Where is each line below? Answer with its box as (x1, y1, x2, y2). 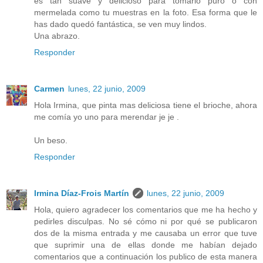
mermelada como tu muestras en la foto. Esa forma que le (34, 7, 257, 17)
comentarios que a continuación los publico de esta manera (34, 251, 257, 261)
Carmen (34, 83, 65, 93)
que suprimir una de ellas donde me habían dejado (34, 240, 257, 249)
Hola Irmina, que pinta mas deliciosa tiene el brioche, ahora (34, 100, 257, 110)
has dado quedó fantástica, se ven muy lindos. (34, 19, 207, 29)
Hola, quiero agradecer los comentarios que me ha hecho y (34, 204, 257, 214)
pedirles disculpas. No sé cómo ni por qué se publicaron (34, 216, 257, 226)
